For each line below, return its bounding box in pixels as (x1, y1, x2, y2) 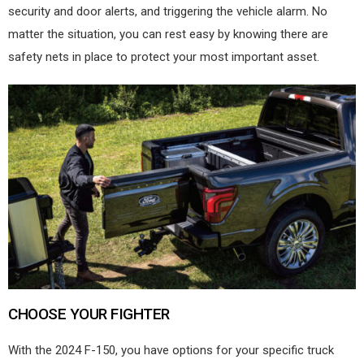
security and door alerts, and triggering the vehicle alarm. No (8, 4, 327, 19)
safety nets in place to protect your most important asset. (8, 50, 319, 65)
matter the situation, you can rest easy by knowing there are (8, 27, 328, 42)
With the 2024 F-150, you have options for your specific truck (8, 342, 334, 357)
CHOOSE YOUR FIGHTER (8, 304, 170, 323)
